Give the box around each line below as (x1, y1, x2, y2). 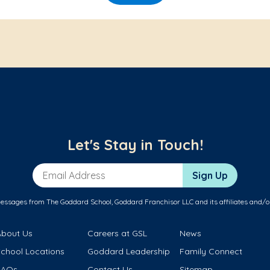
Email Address (32, 163, 97, 175)
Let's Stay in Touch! (67, 135, 203, 154)
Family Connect (179, 245, 242, 257)
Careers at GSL (87, 227, 148, 239)
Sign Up (192, 169, 228, 181)
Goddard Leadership (87, 245, 171, 257)
